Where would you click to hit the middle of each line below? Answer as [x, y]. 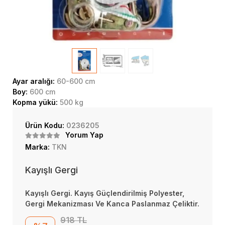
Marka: [38, 147]
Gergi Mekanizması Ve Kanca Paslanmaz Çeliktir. [112, 204]
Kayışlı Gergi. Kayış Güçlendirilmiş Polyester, [105, 193]
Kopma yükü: [36, 102]
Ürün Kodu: [46, 125]
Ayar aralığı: [35, 81]
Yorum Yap [84, 135]
